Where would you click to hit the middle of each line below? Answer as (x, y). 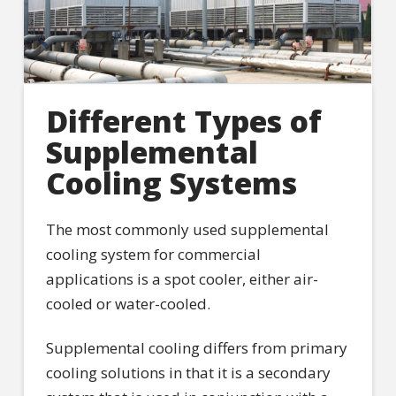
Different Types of (183, 121)
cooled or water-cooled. (128, 304)
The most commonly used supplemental (187, 230)
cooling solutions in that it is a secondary (188, 373)
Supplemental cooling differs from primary (196, 348)
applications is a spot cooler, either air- (182, 279)
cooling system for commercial (153, 255)
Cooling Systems (171, 183)
